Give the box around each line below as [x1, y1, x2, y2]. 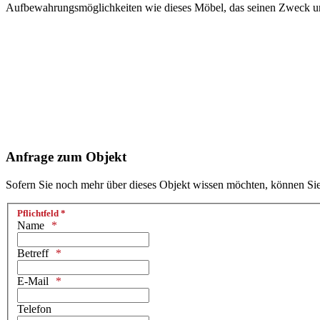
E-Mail [17, 275, 49, 288]
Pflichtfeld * [17, 208, 66, 219]
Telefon [17, 303, 51, 316]
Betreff [17, 247, 49, 260]
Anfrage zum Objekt [6, 149, 126, 165]
